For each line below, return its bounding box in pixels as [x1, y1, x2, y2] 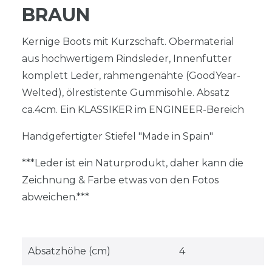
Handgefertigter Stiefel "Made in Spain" [22, 130, 213, 142]
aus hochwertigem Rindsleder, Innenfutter [22, 52, 232, 64]
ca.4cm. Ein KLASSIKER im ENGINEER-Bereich [22, 103, 244, 115]
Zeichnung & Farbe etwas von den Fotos [22, 174, 219, 186]
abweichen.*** [22, 191, 89, 203]
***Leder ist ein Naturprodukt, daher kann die [22, 157, 243, 169]
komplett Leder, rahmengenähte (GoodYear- [22, 69, 240, 81]
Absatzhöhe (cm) [27, 245, 110, 257]
